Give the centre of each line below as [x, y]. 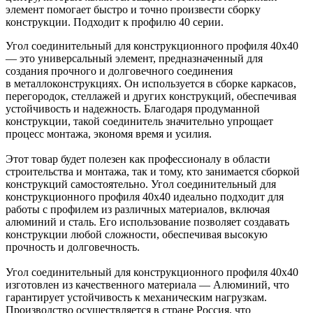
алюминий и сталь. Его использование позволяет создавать [147, 221]
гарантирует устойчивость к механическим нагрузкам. [136, 297]
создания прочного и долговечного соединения [119, 71]
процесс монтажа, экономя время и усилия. [109, 133]
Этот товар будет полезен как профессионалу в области [138, 159]
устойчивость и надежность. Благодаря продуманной [133, 108]
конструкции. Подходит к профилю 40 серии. [115, 22]
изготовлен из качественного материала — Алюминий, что [147, 284]
